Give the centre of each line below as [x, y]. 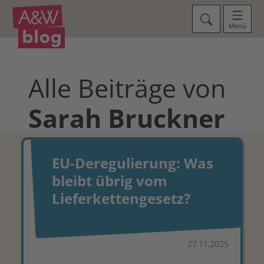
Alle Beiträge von [127, 88]
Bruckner [166, 118]
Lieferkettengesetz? [121, 198]
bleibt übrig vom [110, 181]
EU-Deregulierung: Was [133, 163]
